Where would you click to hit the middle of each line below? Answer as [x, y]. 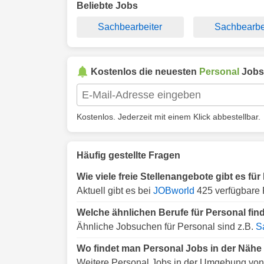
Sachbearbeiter [130, 27]
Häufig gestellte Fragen [128, 155]
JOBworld [174, 191]
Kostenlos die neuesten [145, 72]
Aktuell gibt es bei [115, 191]
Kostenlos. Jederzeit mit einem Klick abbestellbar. [169, 117]
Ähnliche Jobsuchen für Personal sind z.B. [166, 227]
